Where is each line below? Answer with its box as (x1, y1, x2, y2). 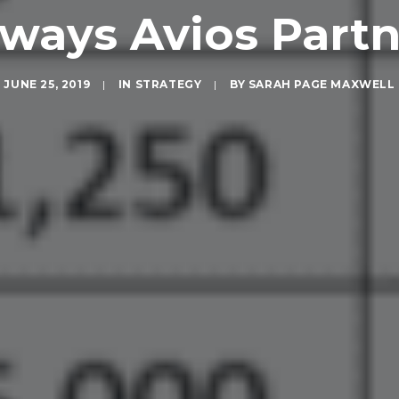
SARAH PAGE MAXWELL (248, 77, 395, 91)
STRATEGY (134, 77, 202, 91)
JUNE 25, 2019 (4, 77, 91, 91)
